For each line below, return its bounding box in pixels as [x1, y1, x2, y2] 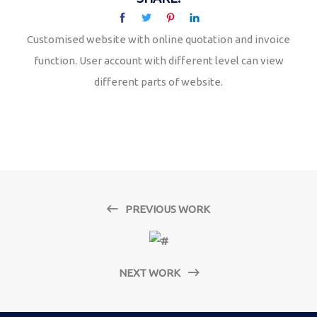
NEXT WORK [118, 267, 183, 279]
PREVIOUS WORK [123, 203, 210, 216]
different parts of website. [94, 76, 223, 88]
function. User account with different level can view [33, 54, 284, 67]
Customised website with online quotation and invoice [27, 33, 290, 46]
